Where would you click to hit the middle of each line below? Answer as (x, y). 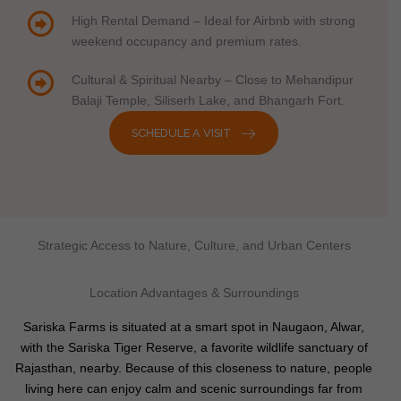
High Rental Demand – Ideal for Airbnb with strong (213, 21)
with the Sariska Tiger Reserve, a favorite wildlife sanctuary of (194, 347)
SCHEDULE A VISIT (181, 133)
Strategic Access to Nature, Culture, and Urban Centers (194, 245)
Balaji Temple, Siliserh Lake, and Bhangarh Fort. (208, 101)
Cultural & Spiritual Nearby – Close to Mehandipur (213, 81)
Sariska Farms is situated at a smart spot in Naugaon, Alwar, (194, 327)
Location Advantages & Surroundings (194, 293)
